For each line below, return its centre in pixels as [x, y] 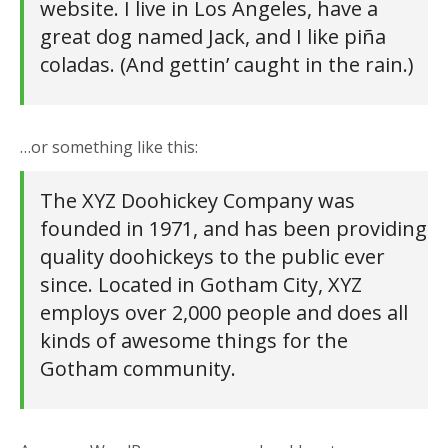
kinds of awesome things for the [194, 340]
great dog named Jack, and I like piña [213, 36]
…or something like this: [109, 147]
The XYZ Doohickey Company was [197, 200]
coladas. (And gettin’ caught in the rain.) [227, 64]
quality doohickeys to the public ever [212, 256]
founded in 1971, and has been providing [233, 228]
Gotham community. [138, 368]
